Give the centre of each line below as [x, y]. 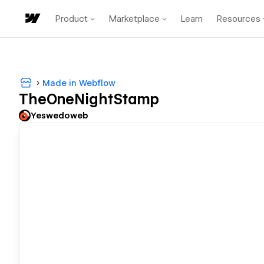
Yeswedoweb [60, 116]
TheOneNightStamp [89, 100]
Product [72, 19]
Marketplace [134, 19]
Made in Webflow [79, 83]
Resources [239, 19]
